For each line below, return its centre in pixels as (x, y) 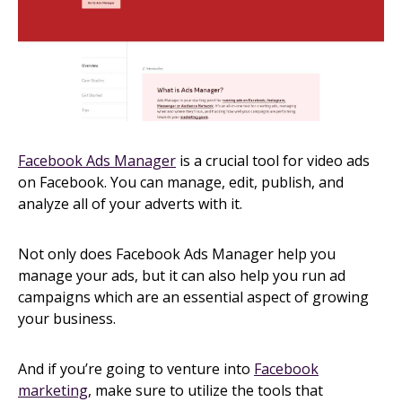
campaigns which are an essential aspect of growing (193, 297)
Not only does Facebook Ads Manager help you (177, 254)
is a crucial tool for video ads (273, 161)
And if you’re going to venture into (136, 369)
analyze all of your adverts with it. (130, 204)
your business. (67, 319)
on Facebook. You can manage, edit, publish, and (181, 183)
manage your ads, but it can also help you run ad (182, 276)
